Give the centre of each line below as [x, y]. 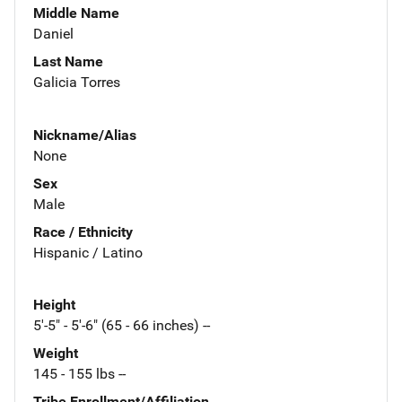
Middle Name [76, 13]
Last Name [68, 61]
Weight [56, 354]
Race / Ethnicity [83, 232]
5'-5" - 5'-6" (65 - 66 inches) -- [122, 326]
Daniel [53, 33]
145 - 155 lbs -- [79, 374]
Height [54, 305]
